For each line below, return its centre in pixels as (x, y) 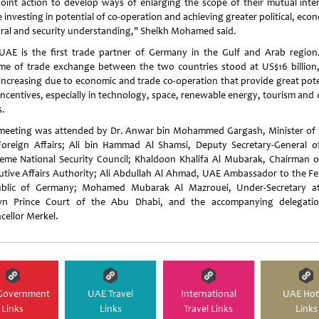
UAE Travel (111, 293)
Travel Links (209, 308)
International (208, 293)
